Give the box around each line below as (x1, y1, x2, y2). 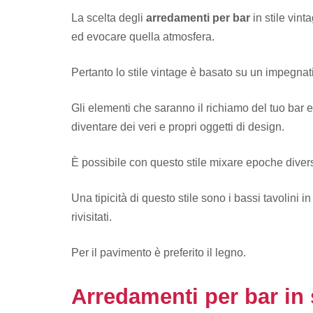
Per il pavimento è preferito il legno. (71, 247, 246, 259)
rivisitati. (71, 211, 112, 224)
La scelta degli (71, 12, 146, 24)
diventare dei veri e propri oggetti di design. (71, 121, 284, 133)
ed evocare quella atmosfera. (71, 31, 214, 43)
